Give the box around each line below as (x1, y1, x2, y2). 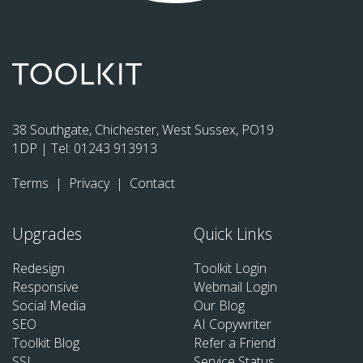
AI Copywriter (194, 315, 271, 334)
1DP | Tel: (12, 139, 74, 157)
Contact (130, 173, 175, 192)
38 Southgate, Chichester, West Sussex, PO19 (12, 120, 274, 139)
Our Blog (194, 297, 245, 315)
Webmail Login (194, 278, 277, 297)
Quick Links (194, 223, 272, 246)
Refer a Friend (194, 334, 275, 352)
